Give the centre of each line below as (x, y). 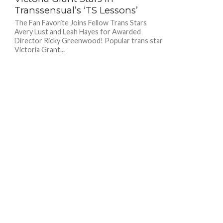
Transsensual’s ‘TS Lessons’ (76, 10)
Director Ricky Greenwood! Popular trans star (88, 40)
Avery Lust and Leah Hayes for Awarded (77, 31)
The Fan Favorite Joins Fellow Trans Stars (80, 22)
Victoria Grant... (39, 49)
